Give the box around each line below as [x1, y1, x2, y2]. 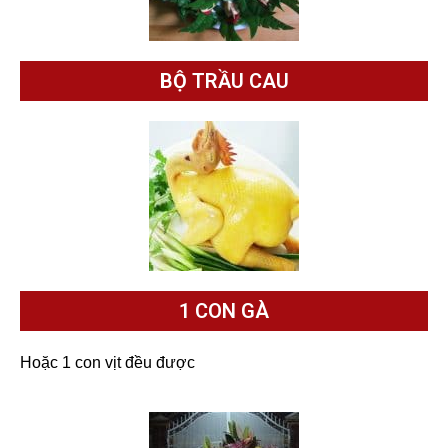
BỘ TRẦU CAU [159, 68, 289, 93]
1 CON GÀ [179, 298, 269, 323]
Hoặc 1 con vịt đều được [20, 353, 195, 371]
